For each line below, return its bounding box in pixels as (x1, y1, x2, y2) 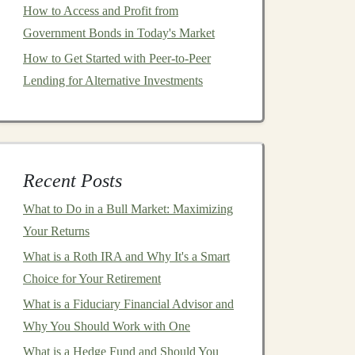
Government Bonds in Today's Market (23, 26, 215, 40)
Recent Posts (23, 170, 122, 191)
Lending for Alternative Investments (23, 74, 203, 87)
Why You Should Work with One (23, 319, 190, 333)
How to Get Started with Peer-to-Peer (23, 52, 211, 65)
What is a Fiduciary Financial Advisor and (23, 297, 234, 311)
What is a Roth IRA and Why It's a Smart (23, 250, 230, 263)
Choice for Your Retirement (23, 272, 161, 285)
